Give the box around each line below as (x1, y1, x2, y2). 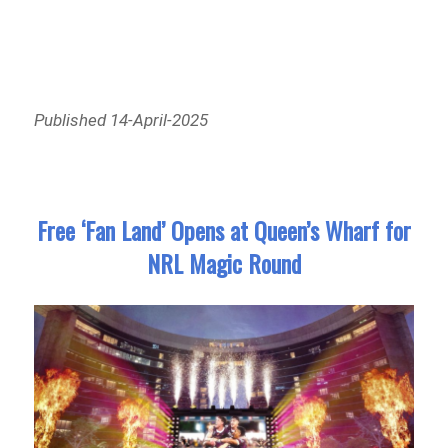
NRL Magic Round (147, 244, 301, 281)
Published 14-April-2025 (34, 110, 209, 131)
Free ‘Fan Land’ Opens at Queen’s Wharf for (37, 211, 411, 248)
